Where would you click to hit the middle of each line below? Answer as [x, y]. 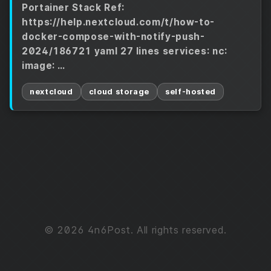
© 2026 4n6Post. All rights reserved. [135, 230]
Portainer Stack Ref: [73, 8]
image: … [44, 66]
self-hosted [191, 92]
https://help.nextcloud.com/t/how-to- [119, 22]
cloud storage [119, 92]
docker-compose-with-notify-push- [113, 37]
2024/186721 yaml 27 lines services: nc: [125, 51]
